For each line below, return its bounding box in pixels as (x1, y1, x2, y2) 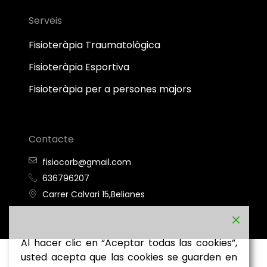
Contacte (29, 132, 74, 147)
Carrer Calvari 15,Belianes (42, 188, 145, 201)
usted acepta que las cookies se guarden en (21, 250, 237, 264)
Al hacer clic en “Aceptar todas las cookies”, (21, 236, 237, 250)
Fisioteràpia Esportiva (29, 60, 129, 74)
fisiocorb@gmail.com (42, 156, 131, 169)
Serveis (29, 14, 62, 28)
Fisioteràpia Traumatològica (29, 38, 160, 52)
